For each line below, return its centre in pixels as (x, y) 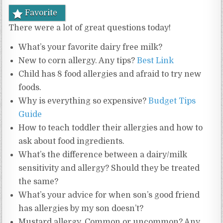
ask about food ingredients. (72, 142)
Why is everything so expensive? (84, 101)
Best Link (156, 61)
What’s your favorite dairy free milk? (91, 48)
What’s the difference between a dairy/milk (103, 155)
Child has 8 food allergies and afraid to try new (110, 74)
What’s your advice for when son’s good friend (109, 195)
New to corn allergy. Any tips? (78, 61)
